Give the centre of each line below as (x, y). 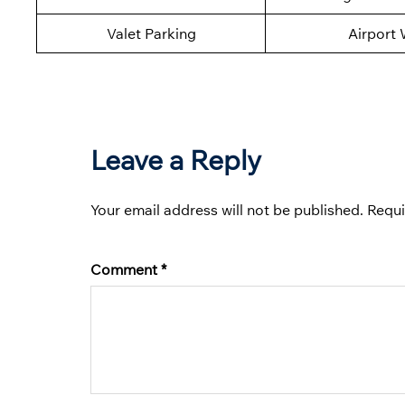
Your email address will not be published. (227, 210)
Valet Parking (151, 34)
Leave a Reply (176, 160)
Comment (126, 270)
